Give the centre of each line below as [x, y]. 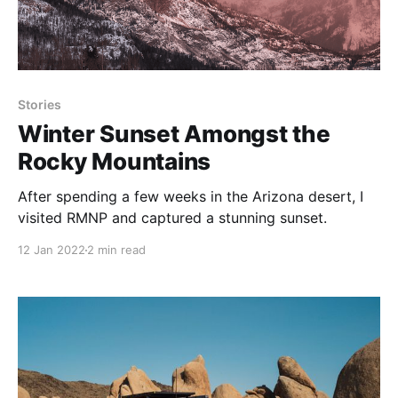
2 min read [116, 250]
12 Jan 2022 [52, 250]
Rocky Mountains [115, 162]
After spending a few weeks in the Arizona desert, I [191, 197]
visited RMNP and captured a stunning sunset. [172, 218]
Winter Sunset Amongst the [174, 134]
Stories [40, 105]
